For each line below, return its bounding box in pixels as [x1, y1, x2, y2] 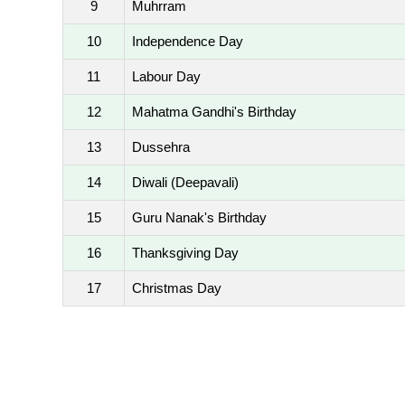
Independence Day [132, 33, 243, 49]
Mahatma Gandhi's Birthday [132, 104, 297, 119]
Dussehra [132, 139, 190, 155]
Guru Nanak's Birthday [132, 210, 267, 225]
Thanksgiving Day [132, 245, 239, 260]
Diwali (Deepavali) [132, 174, 239, 190]
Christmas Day [132, 280, 221, 296]
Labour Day [132, 69, 201, 84]
